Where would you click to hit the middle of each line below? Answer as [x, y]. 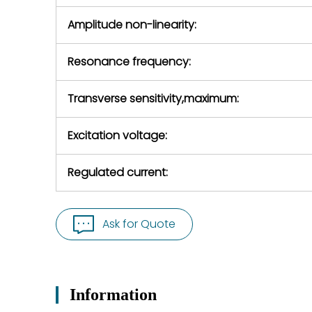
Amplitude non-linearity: [132, 25]
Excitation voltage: [117, 135]
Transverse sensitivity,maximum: [153, 99]
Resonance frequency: [129, 62]
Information [113, 295]
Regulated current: [118, 172]
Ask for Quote [139, 224]
